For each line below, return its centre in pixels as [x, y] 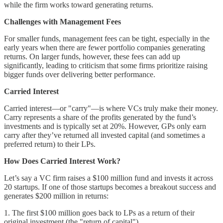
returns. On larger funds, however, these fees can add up [92, 56]
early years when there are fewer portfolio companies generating [105, 47]
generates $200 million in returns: [56, 196]
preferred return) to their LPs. [50, 144]
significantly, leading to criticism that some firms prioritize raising [106, 65]
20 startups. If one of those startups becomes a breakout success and [110, 187]
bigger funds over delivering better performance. [80, 74]
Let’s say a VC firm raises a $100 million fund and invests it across [109, 178]
